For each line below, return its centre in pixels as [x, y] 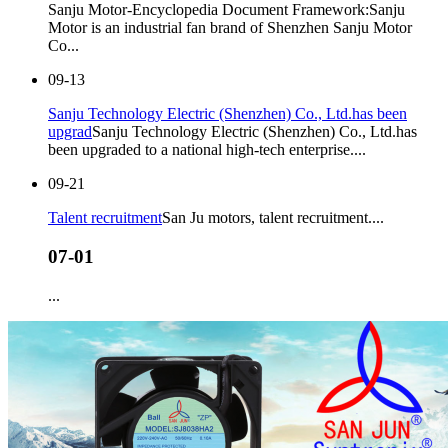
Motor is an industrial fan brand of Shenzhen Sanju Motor [230, 28]
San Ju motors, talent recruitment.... [273, 218]
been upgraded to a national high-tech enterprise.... [207, 150]
